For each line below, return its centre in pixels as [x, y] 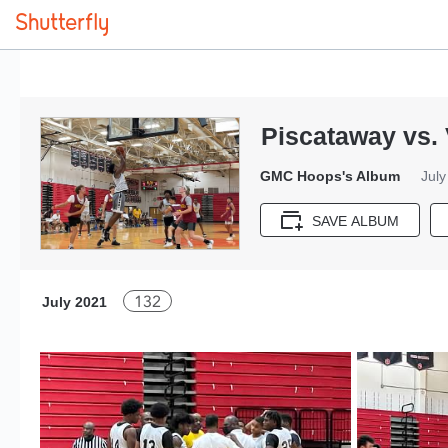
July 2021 [74, 302]
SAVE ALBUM [355, 221]
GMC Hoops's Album [330, 176]
